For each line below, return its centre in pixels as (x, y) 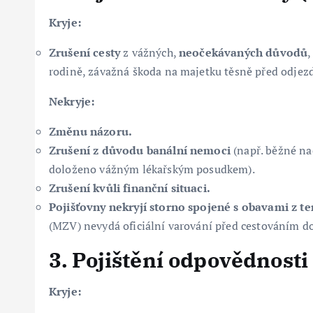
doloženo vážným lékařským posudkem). (152, 169)
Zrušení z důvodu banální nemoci (140, 150)
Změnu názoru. (91, 131)
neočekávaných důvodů (243, 52)
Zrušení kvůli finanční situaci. (130, 188)
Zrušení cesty (85, 52)
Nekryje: (72, 101)
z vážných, (150, 52)
